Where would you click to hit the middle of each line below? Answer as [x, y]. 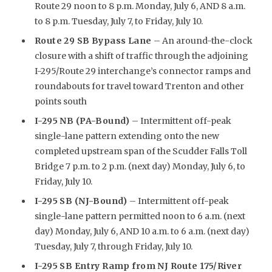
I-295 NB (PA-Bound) [83, 121]
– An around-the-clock [202, 41]
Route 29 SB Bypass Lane [93, 41]
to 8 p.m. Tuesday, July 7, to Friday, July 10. [118, 21]
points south [60, 101]
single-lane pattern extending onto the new [127, 136]
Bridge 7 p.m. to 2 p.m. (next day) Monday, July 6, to [140, 166]
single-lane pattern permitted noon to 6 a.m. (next [140, 216]
